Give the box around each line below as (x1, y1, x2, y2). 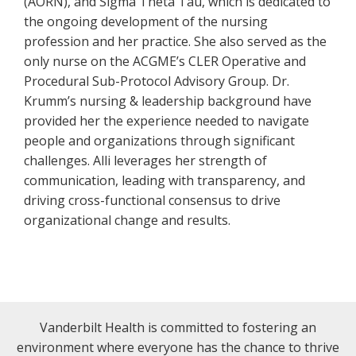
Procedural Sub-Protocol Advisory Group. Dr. (24, 72, 289, 90)
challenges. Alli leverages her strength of (24, 152, 267, 169)
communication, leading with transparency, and (24, 172, 305, 189)
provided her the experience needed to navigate (24, 112, 309, 130)
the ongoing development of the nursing (24, 13, 268, 30)
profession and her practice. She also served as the (24, 33, 327, 50)
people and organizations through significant (24, 132, 295, 149)
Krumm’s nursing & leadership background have (24, 92, 311, 110)
